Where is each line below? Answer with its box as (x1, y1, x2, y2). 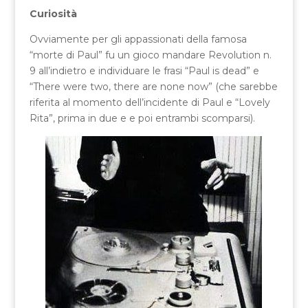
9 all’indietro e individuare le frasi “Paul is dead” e (29, 64, 259, 77)
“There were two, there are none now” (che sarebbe (29, 80, 278, 93)
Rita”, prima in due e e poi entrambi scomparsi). (29, 111, 255, 124)
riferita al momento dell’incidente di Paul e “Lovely (29, 96, 270, 109)
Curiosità (29, 7, 77, 20)
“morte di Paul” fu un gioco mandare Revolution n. (29, 48, 272, 61)
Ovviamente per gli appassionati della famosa (29, 32, 247, 45)
